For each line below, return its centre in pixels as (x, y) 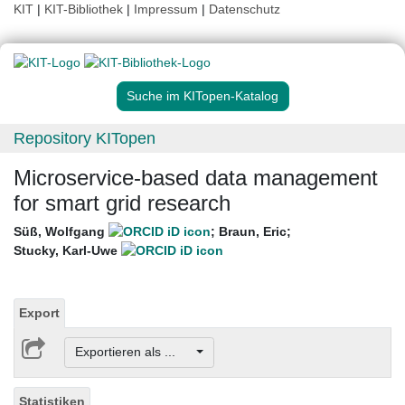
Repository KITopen (85, 139)
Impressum (166, 9)
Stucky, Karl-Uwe (67, 251)
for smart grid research (122, 203)
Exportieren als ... (134, 352)
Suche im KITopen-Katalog (202, 96)
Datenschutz (245, 9)
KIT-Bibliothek (85, 9)
